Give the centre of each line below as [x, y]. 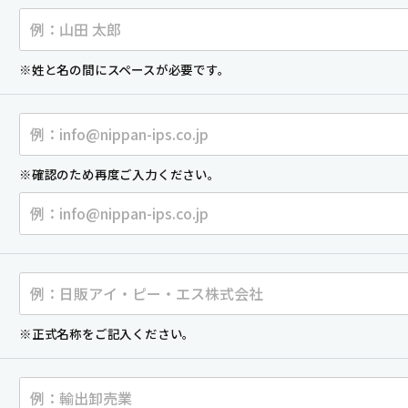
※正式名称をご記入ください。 [107, 333]
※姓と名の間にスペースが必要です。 [125, 69]
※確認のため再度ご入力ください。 [120, 173]
